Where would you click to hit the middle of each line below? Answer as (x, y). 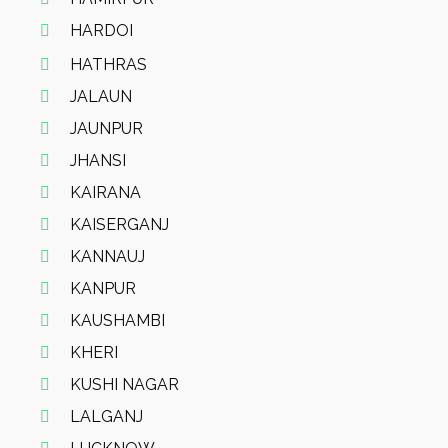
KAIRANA (105, 192)
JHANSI (98, 160)
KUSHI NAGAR (124, 384)
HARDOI (101, 30)
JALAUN (101, 96)
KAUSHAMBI (117, 320)
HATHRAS (108, 64)
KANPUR (103, 288)
